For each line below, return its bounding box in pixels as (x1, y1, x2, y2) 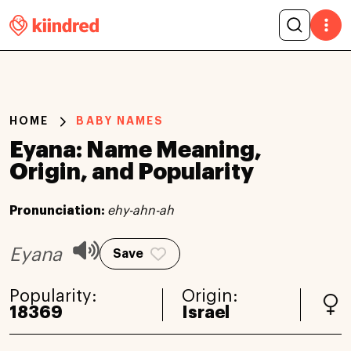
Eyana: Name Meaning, (9, 138, 262, 161)
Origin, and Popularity (9, 160, 254, 183)
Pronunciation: (9, 204, 107, 217)
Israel (181, 303, 230, 321)
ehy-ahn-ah (107, 204, 174, 217)
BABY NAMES (76, 115, 165, 126)
